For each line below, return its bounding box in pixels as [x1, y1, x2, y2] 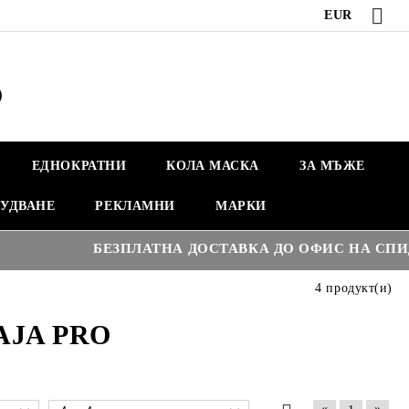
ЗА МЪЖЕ [299, 159, 365, 173]
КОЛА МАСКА [166, 159, 260, 173]
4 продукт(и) [315, 281, 393, 295]
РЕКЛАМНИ [95, 199, 175, 213]
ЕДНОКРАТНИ [31, 159, 127, 173]
